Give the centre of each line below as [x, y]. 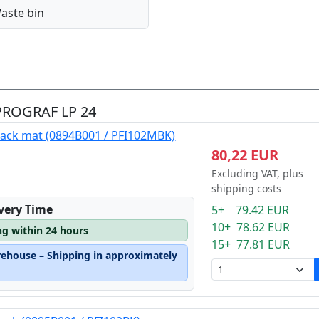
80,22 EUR [245, 155]
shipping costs [246, 188]
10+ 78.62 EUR [250, 227]
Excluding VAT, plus [257, 173]
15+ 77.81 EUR [250, 244]
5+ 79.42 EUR [250, 210]
